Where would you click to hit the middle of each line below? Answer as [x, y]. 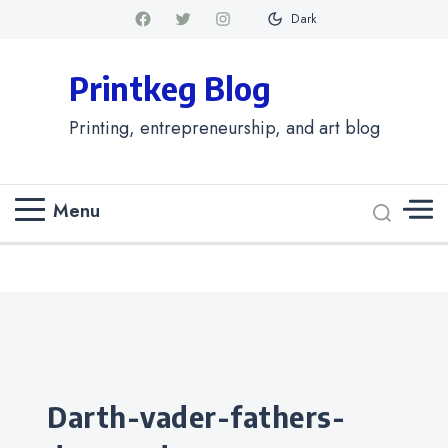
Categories [88, 401]
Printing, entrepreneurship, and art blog [224, 127]
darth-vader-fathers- [57, 416]
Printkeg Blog [169, 87]
